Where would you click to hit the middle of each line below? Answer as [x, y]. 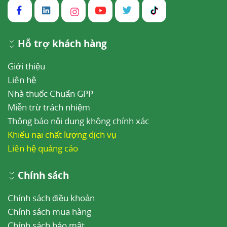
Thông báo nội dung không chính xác [78, 121]
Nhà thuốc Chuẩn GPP [50, 94]
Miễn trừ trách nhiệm [49, 107]
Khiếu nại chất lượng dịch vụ [62, 135]
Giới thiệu [26, 66]
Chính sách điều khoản [51, 198]
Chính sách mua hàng [49, 212]
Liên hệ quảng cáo [43, 148]
